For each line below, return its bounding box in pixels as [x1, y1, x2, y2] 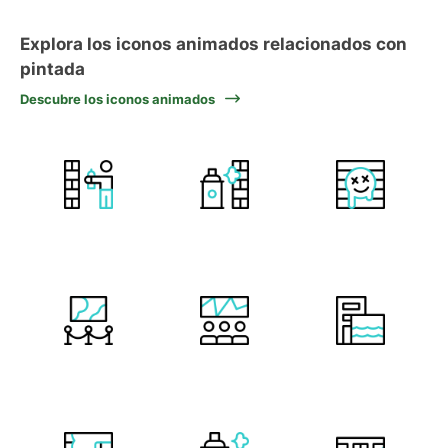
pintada [20, 59, 85, 79]
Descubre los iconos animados [20, 91, 215, 107]
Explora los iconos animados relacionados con [20, 34, 407, 54]
